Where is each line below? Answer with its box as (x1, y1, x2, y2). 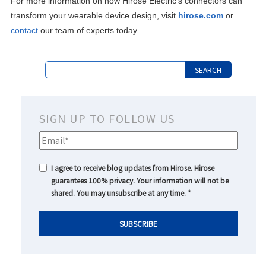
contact (10, 26, 40, 36)
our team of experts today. (40, 26, 139, 36)
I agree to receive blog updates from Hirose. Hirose (50, 163, 214, 173)
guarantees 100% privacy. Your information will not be (50, 175, 229, 186)
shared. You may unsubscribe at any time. (50, 188, 188, 198)
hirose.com (178, 11, 223, 21)
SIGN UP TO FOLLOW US (39, 110, 175, 126)
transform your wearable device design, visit (10, 11, 176, 21)
